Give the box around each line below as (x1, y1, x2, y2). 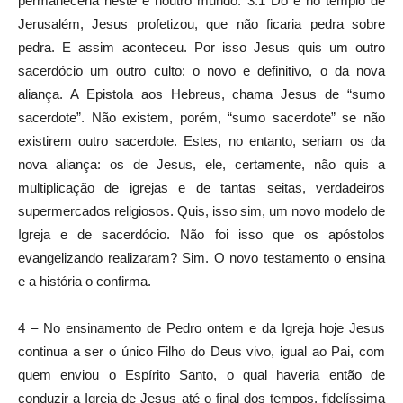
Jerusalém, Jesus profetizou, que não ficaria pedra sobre (18, 15, 385, 31)
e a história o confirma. (18, 273, 151, 289)
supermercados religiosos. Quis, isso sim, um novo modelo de (18, 202, 385, 219)
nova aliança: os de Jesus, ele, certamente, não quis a (18, 156, 385, 172)
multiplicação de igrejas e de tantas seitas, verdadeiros (18, 179, 385, 195)
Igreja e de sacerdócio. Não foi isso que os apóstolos (18, 226, 385, 242)
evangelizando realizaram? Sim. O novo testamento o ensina (18, 249, 385, 265)
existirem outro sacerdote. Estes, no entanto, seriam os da (18, 132, 385, 148)
